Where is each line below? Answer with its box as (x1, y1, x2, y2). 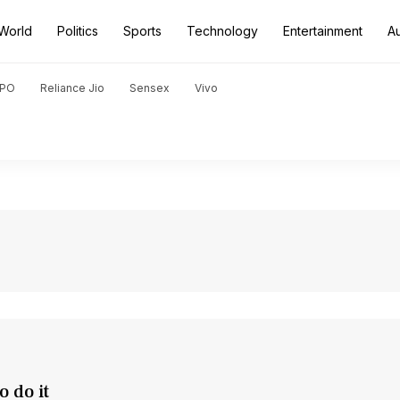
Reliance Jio (40, 81, 104, 95)
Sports (123, 23, 162, 38)
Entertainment (283, 23, 362, 38)
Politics (57, 23, 98, 38)
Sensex (129, 81, 170, 95)
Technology (187, 23, 258, 38)
